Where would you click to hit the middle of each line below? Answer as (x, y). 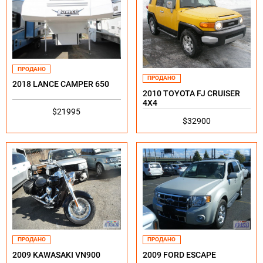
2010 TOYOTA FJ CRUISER (191, 93)
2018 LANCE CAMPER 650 (61, 84)
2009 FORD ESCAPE (179, 254)
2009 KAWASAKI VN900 (56, 254)
